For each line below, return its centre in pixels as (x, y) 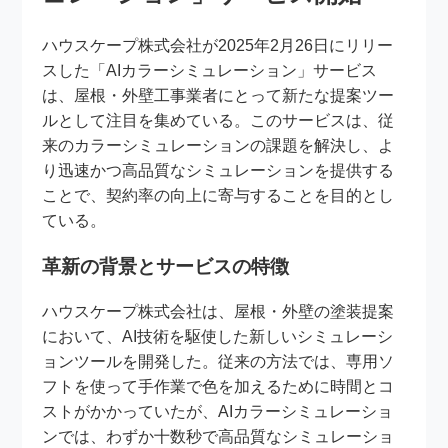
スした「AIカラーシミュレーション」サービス (210, 70)
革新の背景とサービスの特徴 (166, 266)
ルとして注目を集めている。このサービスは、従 (218, 120)
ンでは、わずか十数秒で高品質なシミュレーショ (218, 437)
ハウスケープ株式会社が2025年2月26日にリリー (218, 45)
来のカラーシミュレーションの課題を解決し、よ (218, 145)
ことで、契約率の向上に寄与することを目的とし (218, 195)
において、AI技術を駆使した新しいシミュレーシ (218, 337)
